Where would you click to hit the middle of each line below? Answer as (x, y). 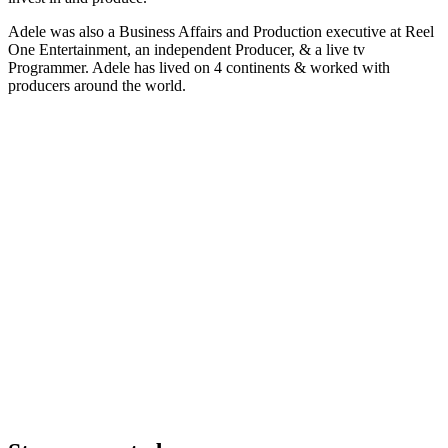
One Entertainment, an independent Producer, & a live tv (186, 49)
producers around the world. (97, 85)
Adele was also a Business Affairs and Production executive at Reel (221, 31)
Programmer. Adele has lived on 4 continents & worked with (199, 67)
